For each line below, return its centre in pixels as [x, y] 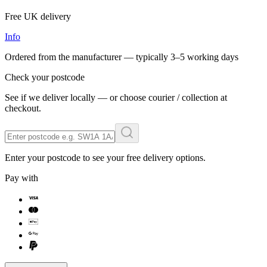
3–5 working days [204, 57]
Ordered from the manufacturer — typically [86, 57]
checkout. [23, 108]
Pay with [21, 178]
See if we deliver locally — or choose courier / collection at [116, 97]
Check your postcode [45, 77]
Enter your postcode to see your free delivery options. [105, 157]
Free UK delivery [38, 16]
